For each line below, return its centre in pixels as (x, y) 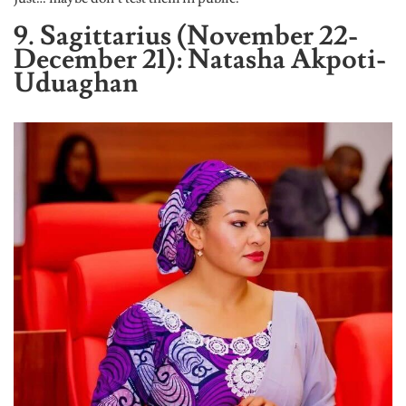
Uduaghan (76, 82)
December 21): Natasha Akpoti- (200, 59)
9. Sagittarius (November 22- (186, 35)
